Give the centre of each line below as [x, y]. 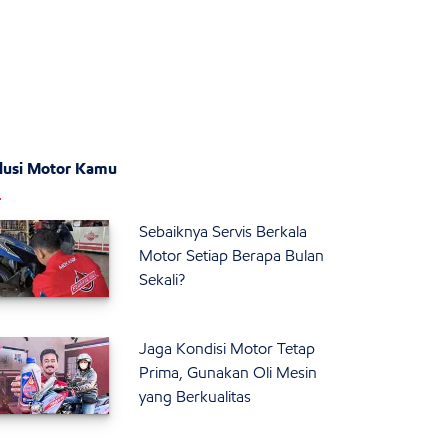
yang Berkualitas [195, 397]
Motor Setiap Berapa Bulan [232, 256]
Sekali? [162, 280]
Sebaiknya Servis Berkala [223, 232]
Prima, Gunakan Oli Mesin [228, 373]
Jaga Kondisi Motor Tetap [227, 349]
